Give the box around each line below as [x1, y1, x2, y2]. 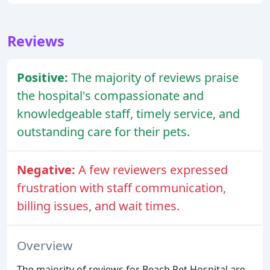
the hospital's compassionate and [17, 87, 204, 104]
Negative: [17, 162, 78, 178]
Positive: [17, 69, 71, 86]
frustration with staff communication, [17, 180, 226, 196]
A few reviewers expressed [78, 162, 228, 178]
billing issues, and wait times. [17, 198, 180, 215]
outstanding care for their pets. [17, 124, 190, 140]
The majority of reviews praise [71, 69, 239, 86]
